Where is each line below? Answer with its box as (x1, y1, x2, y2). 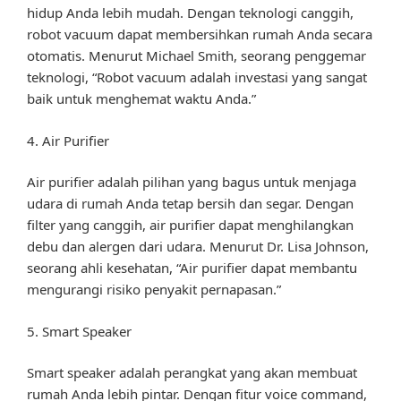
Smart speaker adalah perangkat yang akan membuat (27, 363, 357, 382)
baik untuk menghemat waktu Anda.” (27, 90, 256, 108)
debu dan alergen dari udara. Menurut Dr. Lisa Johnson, (27, 237, 369, 256)
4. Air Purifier (27, 131, 109, 149)
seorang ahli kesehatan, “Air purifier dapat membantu (27, 259, 357, 277)
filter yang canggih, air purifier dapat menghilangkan (27, 216, 354, 235)
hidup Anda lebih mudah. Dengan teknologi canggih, (27, 4, 354, 22)
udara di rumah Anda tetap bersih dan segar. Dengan (27, 194, 354, 213)
